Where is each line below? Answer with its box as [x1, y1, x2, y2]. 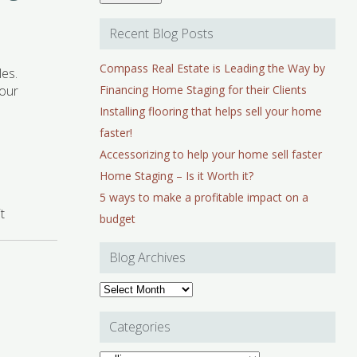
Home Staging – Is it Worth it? [100, 168, 254, 184]
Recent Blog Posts [109, 25, 214, 43]
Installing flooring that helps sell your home [100, 104, 323, 120]
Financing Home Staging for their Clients [100, 82, 308, 98]
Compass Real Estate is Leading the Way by [100, 61, 326, 76]
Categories [109, 318, 171, 336]
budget [100, 211, 136, 227]
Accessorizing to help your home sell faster [100, 147, 323, 163]
